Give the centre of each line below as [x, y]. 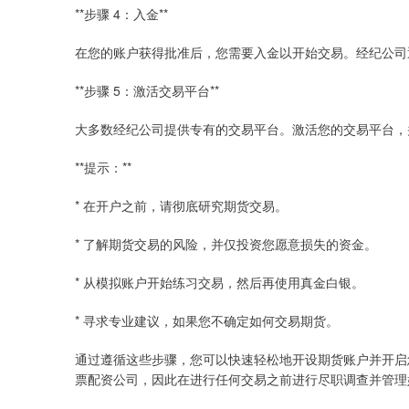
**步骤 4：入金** [121, 14]
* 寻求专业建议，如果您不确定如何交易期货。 [207, 320]
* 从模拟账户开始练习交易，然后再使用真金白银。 [220, 282]
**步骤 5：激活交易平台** [147, 90]
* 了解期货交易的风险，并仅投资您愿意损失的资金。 [226, 244]
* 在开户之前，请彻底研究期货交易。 [181, 205]
